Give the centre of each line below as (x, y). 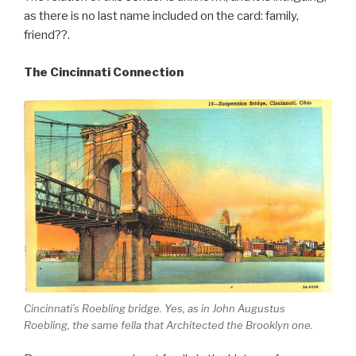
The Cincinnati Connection (104, 72)
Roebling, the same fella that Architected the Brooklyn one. (168, 325)
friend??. (47, 35)
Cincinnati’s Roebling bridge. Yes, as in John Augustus (155, 309)
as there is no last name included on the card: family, (161, 16)
